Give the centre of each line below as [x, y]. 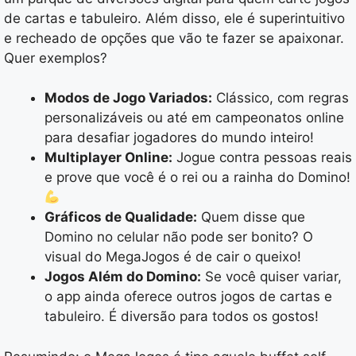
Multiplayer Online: [108, 158]
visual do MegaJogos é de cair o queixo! [173, 257]
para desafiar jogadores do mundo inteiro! [179, 138]
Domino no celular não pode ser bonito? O [179, 237]
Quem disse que [251, 217]
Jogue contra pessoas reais [262, 158]
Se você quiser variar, [271, 277]
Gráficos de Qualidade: [121, 217]
